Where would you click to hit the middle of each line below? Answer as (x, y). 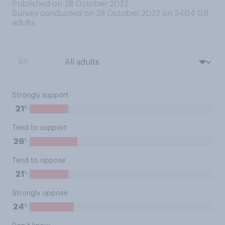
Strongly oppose (40, 193)
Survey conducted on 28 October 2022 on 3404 (105, 14)
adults (24, 23)
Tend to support (39, 128)
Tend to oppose (39, 161)
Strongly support (40, 95)
